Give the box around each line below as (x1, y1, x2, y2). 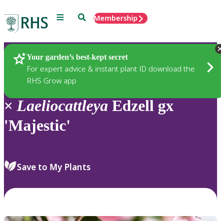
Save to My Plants (17, 161, 91, 173)
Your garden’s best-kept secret (27, 52, 128, 61)
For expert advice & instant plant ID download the (27, 63, 195, 74)
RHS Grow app (27, 75, 76, 85)
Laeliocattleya (17, 97, 108, 115)
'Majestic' (4, 116, 71, 135)
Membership (94, 13, 138, 23)
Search (77, 12, 101, 21)
